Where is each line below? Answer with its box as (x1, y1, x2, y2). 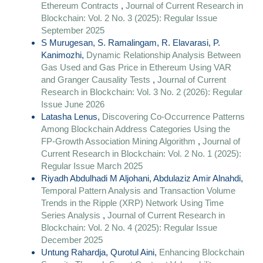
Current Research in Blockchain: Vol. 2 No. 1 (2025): (41, 149, 241, 159)
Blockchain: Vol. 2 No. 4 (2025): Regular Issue (41, 222, 217, 233)
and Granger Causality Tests (41, 75, 153, 85)
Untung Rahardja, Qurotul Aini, (41, 247, 159, 258)
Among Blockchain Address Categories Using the (41, 124, 230, 134)
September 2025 (41, 25, 104, 36)
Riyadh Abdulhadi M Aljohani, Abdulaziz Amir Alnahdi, (41, 173, 243, 184)
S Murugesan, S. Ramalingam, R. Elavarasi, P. (41, 38, 220, 48)
